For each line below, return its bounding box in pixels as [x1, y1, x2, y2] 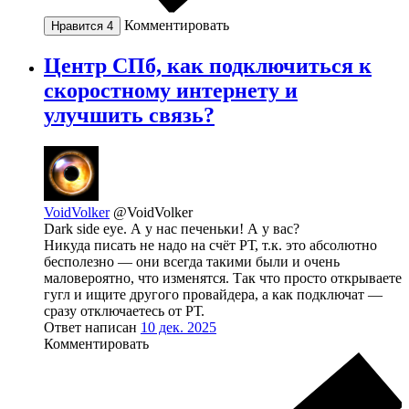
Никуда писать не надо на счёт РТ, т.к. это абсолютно [44, 236, 377, 253]
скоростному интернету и [44, 78, 298, 102]
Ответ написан [44, 319, 141, 335]
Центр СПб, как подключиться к [44, 53, 372, 78]
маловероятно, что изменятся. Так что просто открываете [44, 269, 402, 286]
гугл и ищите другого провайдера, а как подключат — [44, 286, 383, 302]
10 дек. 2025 [141, 319, 216, 335]
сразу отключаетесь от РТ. [44, 302, 204, 319]
